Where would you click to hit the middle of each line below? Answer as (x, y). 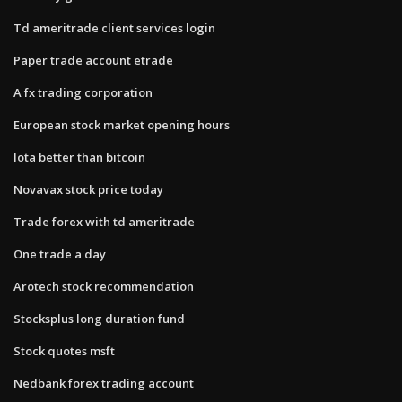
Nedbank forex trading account (104, 383)
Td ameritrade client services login (114, 27)
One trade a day (60, 253)
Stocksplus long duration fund (99, 318)
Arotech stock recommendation (104, 286)
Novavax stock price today (88, 189)
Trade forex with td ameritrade (104, 221)
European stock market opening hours (122, 124)
